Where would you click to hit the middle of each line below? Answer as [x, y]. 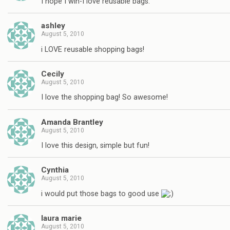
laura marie [61, 218]
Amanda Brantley [72, 122]
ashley [53, 26]
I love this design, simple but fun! [95, 146]
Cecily [53, 74]
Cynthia [55, 170]
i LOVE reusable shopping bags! [93, 49]
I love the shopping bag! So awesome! [104, 98]
